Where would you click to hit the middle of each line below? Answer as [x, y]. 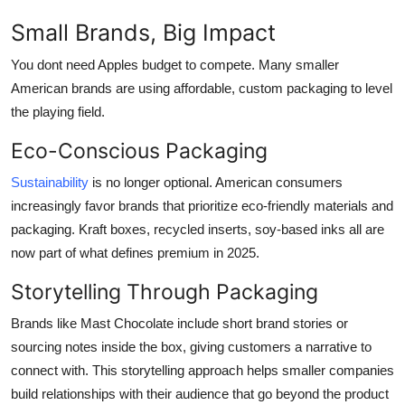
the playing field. [58, 111]
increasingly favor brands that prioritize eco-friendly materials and [202, 205]
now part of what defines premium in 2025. [135, 252]
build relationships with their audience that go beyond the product [200, 393]
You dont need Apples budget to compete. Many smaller [175, 64]
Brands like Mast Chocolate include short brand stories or [179, 323]
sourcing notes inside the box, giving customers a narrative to [191, 346]
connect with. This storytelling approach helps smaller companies [202, 370]
